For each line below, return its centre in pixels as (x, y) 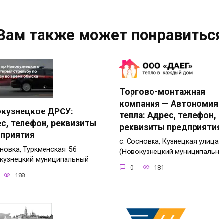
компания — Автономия (169, 104)
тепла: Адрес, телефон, (168, 116)
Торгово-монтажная (162, 92)
